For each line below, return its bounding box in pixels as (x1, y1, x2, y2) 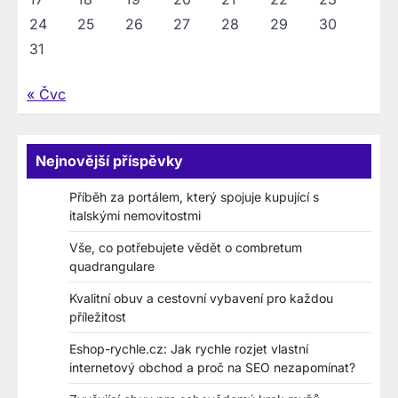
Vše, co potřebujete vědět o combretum (69, 240, 302, 256)
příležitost (69, 309, 126, 325)
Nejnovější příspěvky (36, 152, 183, 171)
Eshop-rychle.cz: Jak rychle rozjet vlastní (69, 341, 308, 357)
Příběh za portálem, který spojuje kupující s (69, 189, 319, 205)
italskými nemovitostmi (69, 208, 201, 224)
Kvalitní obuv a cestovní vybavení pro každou (69, 291, 333, 306)
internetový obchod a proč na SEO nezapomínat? (69, 360, 355, 376)
